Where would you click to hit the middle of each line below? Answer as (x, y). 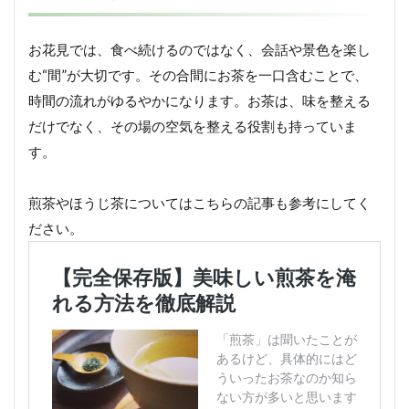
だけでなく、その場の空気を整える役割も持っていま (193, 126)
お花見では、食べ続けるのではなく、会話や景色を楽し (199, 50)
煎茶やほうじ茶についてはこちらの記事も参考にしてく (199, 203)
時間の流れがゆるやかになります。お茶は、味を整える (199, 101)
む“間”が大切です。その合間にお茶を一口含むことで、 (198, 75)
